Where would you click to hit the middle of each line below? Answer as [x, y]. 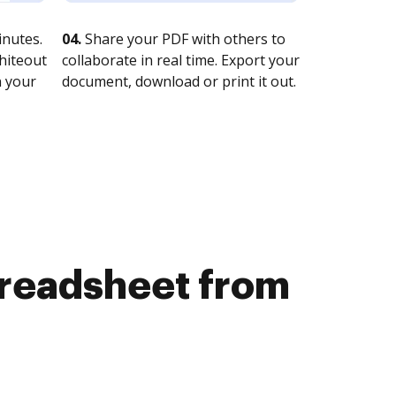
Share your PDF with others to [183, 39]
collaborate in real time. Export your [181, 60]
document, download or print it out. [179, 81]
